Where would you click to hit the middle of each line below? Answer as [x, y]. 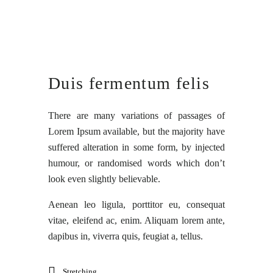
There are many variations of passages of [136, 115]
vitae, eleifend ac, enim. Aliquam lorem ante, [136, 220]
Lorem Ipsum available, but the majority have [136, 131]
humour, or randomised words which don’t [136, 163]
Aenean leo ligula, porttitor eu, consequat [136, 204]
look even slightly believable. [104, 179]
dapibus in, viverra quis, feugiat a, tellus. [126, 236]
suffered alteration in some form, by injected [136, 147]
